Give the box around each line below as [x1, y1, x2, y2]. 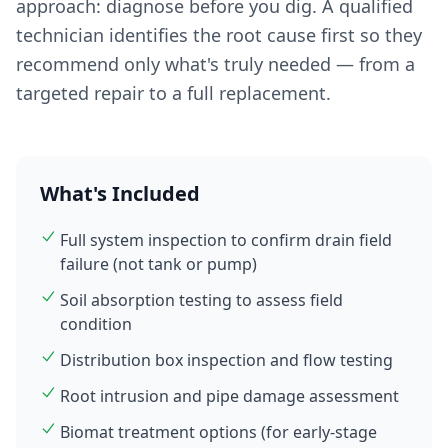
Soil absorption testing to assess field [60, 289, 343, 311]
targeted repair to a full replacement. [16, 81, 331, 105]
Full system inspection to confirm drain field [60, 229, 392, 251]
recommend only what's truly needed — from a [16, 52, 415, 76]
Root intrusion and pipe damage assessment [60, 385, 399, 407]
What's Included [40, 180, 200, 207]
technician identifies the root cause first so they [16, 23, 422, 47]
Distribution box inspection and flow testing [60, 349, 393, 371]
